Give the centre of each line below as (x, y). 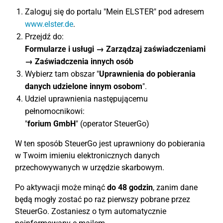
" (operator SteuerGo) (112, 124)
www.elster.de (49, 24)
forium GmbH (52, 124)
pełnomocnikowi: (55, 111)
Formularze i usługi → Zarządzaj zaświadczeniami (115, 49)
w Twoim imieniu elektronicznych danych (87, 156)
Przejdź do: (44, 37)
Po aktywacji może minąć (61, 188)
